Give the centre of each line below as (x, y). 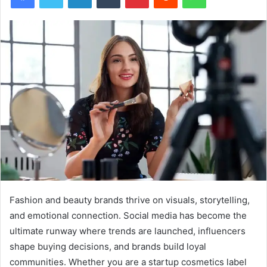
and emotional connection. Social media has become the (128, 216)
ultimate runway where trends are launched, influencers (128, 231)
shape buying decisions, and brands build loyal (108, 247)
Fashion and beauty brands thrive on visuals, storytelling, (130, 200)
